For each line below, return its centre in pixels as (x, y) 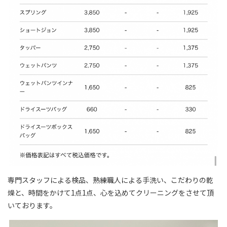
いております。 (32, 205)
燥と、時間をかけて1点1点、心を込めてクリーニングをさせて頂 (111, 193)
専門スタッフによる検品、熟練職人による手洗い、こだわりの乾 (110, 180)
